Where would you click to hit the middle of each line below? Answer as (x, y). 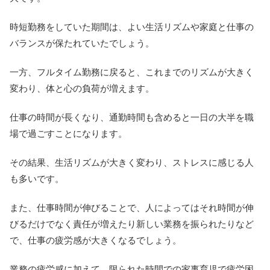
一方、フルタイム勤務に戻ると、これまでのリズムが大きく (132, 72)
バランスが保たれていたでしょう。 (82, 43)
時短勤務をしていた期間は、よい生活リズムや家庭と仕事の (132, 27)
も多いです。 (37, 178)
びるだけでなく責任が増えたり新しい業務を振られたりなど (132, 224)
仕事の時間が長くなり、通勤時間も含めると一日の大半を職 (132, 117)
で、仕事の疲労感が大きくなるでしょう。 (96, 240)
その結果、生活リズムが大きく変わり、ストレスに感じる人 (132, 162)
